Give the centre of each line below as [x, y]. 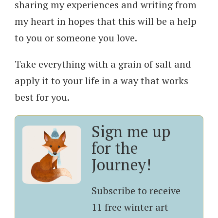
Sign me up [131, 132]
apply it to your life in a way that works [101, 81]
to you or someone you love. [76, 38]
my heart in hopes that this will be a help [106, 21]
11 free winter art [130, 207]
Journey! [121, 165]
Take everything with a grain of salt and [103, 64]
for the [115, 148]
